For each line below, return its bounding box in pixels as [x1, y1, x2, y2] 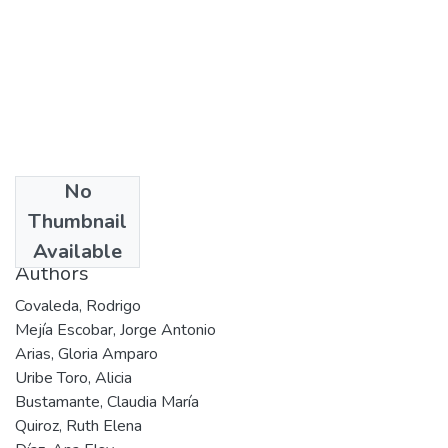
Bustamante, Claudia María [15, 390, 199, 413]
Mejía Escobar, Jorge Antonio [15, 318, 216, 341]
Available [33, 237, 122, 265]
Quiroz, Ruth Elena [15, 414, 142, 437]
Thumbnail [28, 207, 127, 235]
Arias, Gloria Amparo [15, 342, 158, 365]
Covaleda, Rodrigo [15, 294, 141, 317]
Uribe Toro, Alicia [15, 366, 132, 389]
